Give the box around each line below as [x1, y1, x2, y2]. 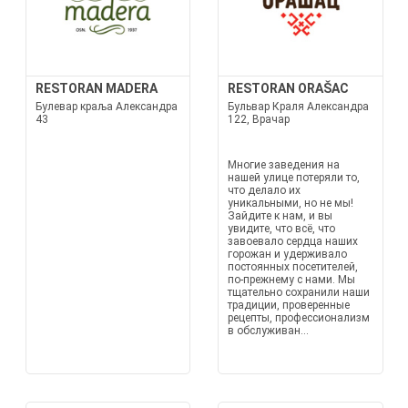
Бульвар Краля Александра [228, 100, 369, 113]
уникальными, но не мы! [228, 197, 353, 209]
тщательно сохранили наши [228, 286, 370, 299]
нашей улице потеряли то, [228, 171, 360, 184]
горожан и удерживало [228, 248, 347, 260]
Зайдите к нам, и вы [228, 209, 332, 222]
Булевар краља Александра [35, 100, 178, 113]
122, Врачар [228, 113, 290, 126]
